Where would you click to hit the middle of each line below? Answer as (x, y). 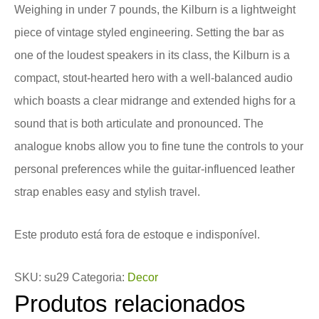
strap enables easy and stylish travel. (107, 192)
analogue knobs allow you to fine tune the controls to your (159, 146)
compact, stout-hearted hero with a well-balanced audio (153, 78)
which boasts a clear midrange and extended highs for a (155, 101)
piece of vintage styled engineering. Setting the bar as (149, 32)
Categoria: (100, 277)
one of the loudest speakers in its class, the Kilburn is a (152, 55)
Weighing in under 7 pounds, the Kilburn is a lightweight (155, 10)
